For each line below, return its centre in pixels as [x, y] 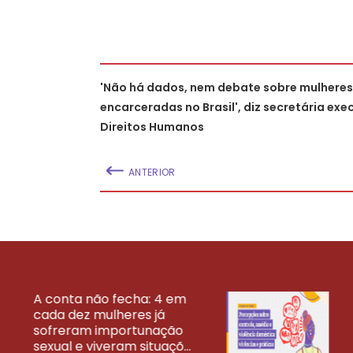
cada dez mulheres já [99, 314]
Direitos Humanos [152, 126]
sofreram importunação [108, 330]
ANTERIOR [152, 172]
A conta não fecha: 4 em [110, 299]
